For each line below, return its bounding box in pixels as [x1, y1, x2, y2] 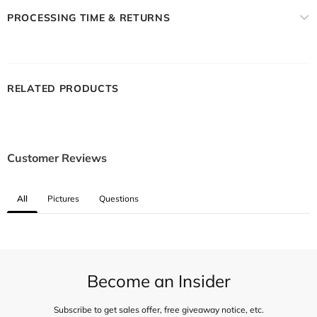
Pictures [47, 193, 79, 204]
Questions [99, 193, 139, 204]
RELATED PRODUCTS [7, 82, 120, 96]
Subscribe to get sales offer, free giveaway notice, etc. [53, 304, 264, 316]
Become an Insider [86, 270, 231, 292]
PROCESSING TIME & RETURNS [7, 11, 171, 25]
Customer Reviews [7, 151, 107, 166]
